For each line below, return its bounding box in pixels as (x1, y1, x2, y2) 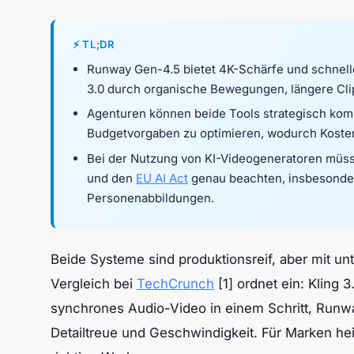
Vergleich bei (51, 276, 137, 292)
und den (87, 170, 136, 186)
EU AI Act (136, 170, 188, 186)
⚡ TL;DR (73, 38, 115, 51)
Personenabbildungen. (87, 190, 214, 205)
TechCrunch (137, 276, 214, 292)
